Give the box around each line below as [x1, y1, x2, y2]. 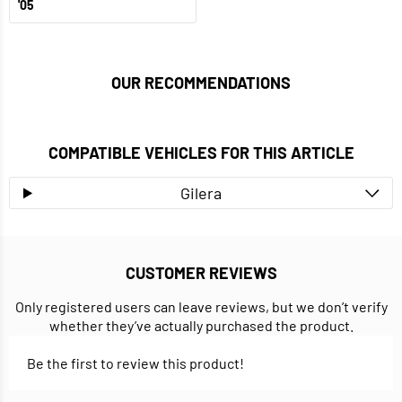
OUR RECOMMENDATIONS [111, 73, 291, 93]
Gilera [179, 183, 222, 204]
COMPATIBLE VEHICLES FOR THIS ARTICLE [48, 143, 354, 163]
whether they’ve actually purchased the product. [48, 317, 354, 335]
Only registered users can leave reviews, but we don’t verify [14, 298, 388, 316]
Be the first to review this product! [27, 354, 244, 372]
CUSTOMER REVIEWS [125, 263, 277, 284]
